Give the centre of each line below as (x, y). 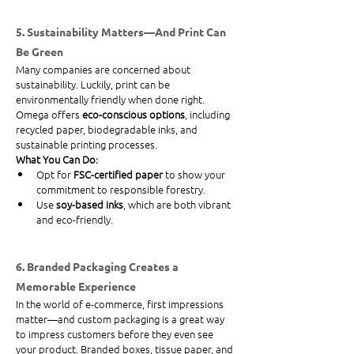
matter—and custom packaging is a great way (121, 319)
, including (209, 115)
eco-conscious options (134, 115)
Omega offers (49, 115)
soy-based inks (90, 205)
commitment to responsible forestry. (121, 190)
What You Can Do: (57, 160)
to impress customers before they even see (116, 334)
